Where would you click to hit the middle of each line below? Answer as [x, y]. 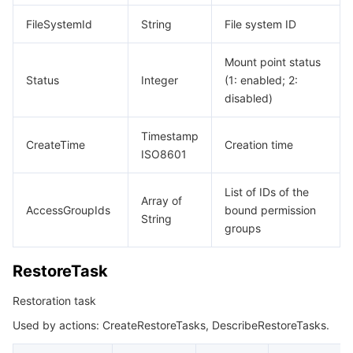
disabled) [249, 98]
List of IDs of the [267, 192]
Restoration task [54, 301]
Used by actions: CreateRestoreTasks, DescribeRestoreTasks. [171, 325]
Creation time [259, 145]
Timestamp [170, 136]
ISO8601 [164, 154]
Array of [162, 201]
